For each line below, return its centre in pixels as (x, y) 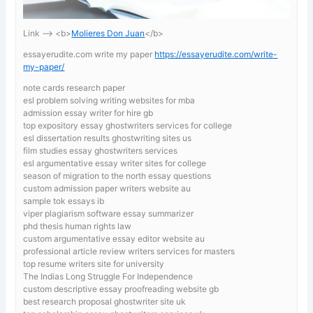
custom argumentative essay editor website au (114, 238)
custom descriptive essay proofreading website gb (121, 289)
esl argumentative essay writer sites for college (115, 163)
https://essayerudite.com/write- (216, 54)
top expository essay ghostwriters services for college (128, 125)
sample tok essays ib (64, 201)
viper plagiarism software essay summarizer (109, 213)
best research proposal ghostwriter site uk (105, 301)
